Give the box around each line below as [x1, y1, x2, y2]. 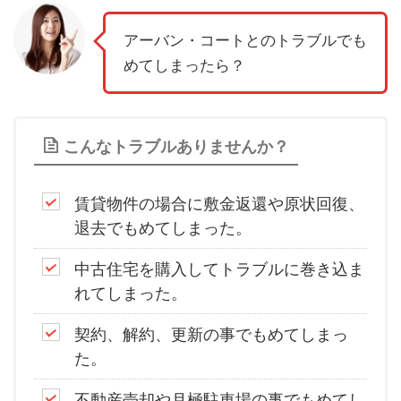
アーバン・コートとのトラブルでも [124, 31, 367, 50]
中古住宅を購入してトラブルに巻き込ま [74, 260, 364, 279]
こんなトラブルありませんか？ [64, 137, 289, 157]
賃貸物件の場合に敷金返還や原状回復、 [74, 194, 364, 214]
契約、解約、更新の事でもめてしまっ [74, 325, 348, 345]
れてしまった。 [74, 284, 187, 303]
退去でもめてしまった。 [74, 218, 252, 238]
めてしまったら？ [124, 56, 245, 75]
